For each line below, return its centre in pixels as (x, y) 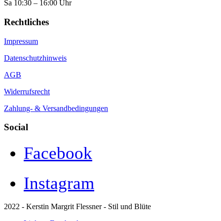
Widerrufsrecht (27, 91)
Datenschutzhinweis (35, 58)
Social (16, 127)
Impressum (21, 41)
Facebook (58, 153)
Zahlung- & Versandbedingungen (56, 108)
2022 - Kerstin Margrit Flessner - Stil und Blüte (77, 207)
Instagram (59, 184)
